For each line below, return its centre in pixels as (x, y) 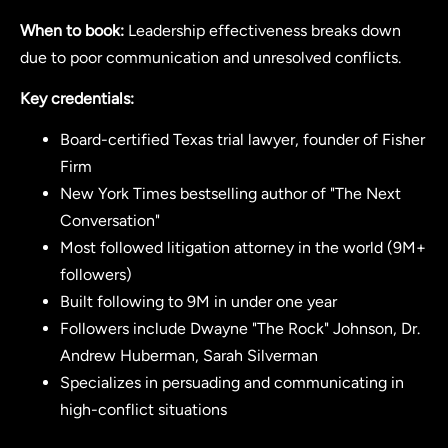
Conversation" (110, 221)
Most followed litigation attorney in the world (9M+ (243, 248)
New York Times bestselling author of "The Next (230, 194)
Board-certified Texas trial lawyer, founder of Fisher (242, 140)
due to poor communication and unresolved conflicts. (210, 57)
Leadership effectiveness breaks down (262, 30)
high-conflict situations (143, 410)
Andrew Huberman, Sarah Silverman (189, 356)
